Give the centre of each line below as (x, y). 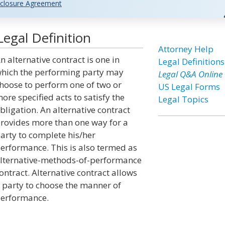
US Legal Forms (189, 87)
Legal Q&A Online (190, 74)
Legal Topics (183, 99)
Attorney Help (186, 49)
